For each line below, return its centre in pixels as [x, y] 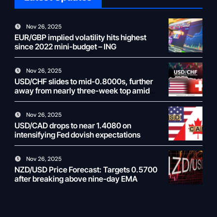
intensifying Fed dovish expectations [77, 135]
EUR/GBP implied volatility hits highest [80, 38]
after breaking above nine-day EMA [76, 179]
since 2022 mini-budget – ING [65, 47]
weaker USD [36, 100]
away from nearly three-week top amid [82, 91]
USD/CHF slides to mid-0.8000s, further [84, 82]
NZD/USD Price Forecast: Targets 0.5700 [86, 170]
